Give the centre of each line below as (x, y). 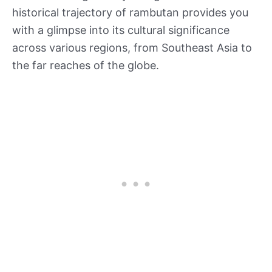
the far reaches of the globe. (86, 65)
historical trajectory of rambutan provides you (130, 12)
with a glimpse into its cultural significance (121, 30)
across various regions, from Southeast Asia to (132, 47)
